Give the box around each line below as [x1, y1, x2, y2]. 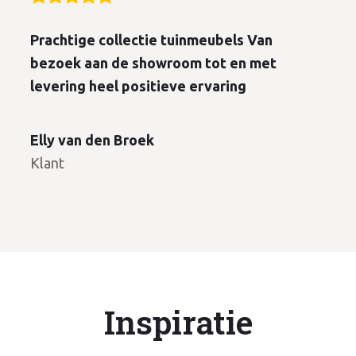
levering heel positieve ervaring [30, 78, 247, 95]
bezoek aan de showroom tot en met [30, 55, 277, 72]
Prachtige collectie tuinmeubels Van [30, 32, 273, 48]
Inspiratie [103, 300, 253, 344]
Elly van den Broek [30, 131, 155, 148]
